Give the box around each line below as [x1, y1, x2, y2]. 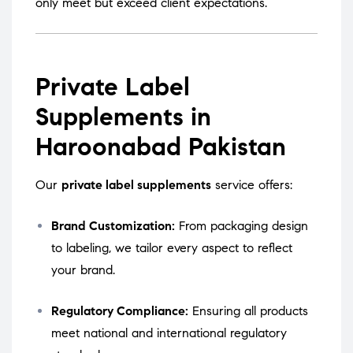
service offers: [211, 177, 292, 193]
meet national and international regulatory [51, 325, 287, 341]
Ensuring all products [192, 303, 308, 319]
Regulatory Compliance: [51, 303, 188, 319]
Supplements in [35, 101, 211, 133]
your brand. [51, 262, 115, 278]
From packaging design [179, 218, 308, 234]
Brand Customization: [51, 218, 175, 234]
